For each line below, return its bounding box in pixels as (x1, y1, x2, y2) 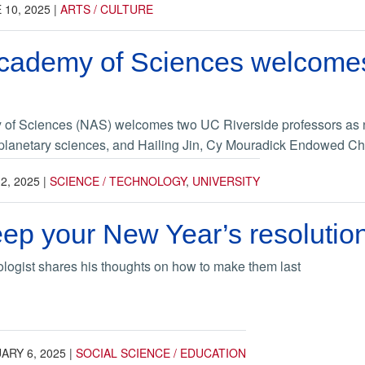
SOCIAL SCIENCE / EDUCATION (76, 344, 246, 361)
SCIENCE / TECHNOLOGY (50, 172, 186, 189)
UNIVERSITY (192, 172, 260, 189)
